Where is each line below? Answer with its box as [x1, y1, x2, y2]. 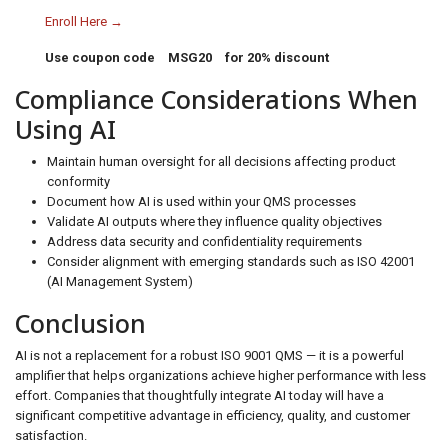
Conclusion [15, 306, 146, 340]
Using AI [15, 112, 116, 146]
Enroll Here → [45, 14, 123, 29]
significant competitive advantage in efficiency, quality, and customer [15, 408, 410, 423]
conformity [47, 174, 110, 189]
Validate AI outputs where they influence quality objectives [47, 214, 382, 229]
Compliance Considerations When [15, 82, 418, 116]
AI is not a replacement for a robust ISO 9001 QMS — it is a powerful [15, 348, 404, 363]
